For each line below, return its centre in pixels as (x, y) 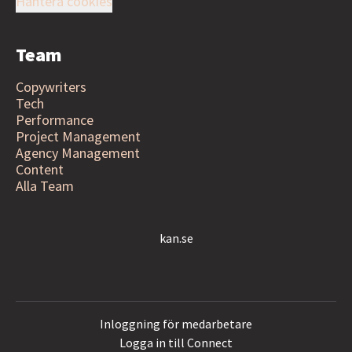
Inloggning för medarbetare (176, 324)
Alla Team (45, 186)
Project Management (78, 136)
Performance (55, 120)
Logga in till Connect (176, 343)
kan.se (176, 238)
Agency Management (78, 153)
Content (40, 169)
